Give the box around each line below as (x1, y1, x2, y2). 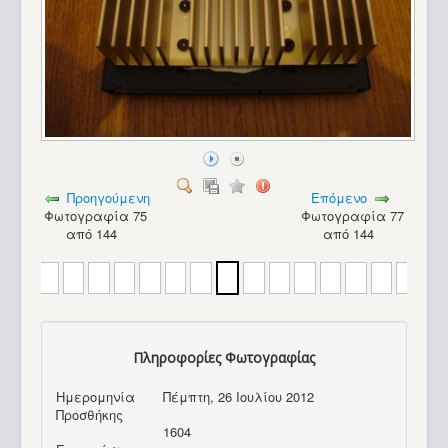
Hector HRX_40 (56, 377, 146, 397)
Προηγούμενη (67, 187, 151, 207)
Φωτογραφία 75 (44, 205, 148, 225)
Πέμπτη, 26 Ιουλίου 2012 (163, 387, 315, 407)
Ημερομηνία (55, 387, 135, 407)
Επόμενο (311, 187, 368, 207)
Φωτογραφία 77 (300, 205, 404, 225)
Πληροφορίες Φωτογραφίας (133, 348, 315, 368)
